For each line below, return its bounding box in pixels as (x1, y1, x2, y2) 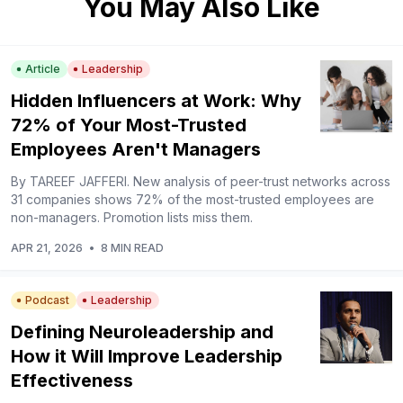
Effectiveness (11, 370, 133, 392)
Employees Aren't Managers (11, 139, 261, 161)
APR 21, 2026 (11, 241, 83, 255)
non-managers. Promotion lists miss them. (11, 210, 253, 226)
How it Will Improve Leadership (11, 345, 282, 368)
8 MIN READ (101, 241, 164, 255)
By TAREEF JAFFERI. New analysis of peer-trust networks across (11, 174, 390, 190)
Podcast (25, 293, 69, 308)
